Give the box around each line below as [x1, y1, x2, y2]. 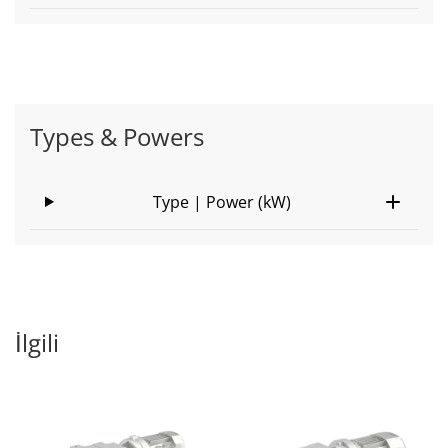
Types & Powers [30, 119, 204, 153]
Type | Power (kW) [153, 190, 292, 213]
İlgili [15, 325, 59, 359]
